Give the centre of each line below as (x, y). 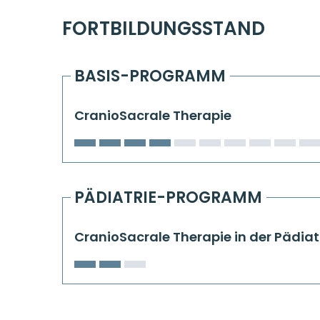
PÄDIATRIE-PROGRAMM (168, 197)
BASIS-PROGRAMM (150, 76)
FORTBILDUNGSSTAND (164, 29)
